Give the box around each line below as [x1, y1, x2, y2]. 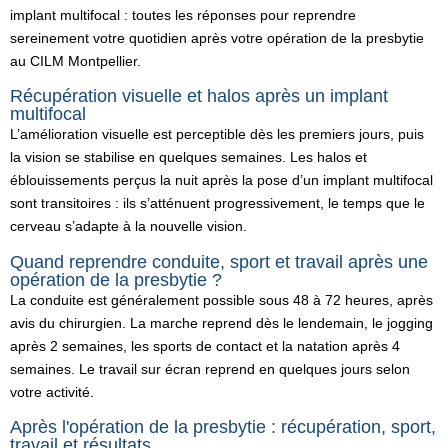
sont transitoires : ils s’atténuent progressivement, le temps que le [10, 195, 425, 212]
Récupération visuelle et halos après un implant [10, 86, 388, 107]
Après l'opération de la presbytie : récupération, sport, [10, 417, 436, 438]
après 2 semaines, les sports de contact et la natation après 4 [10, 337, 400, 354]
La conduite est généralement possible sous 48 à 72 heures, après [10, 291, 433, 308]
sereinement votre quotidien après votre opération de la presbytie [10, 29, 424, 46]
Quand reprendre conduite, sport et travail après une [10, 251, 428, 272]
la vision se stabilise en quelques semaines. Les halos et [10, 149, 367, 166]
